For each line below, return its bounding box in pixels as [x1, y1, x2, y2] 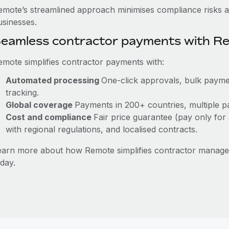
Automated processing [5, 75, 101, 85]
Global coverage [5, 100, 75, 110]
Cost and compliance [5, 112, 94, 122]
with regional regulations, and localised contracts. [5, 124, 197, 134]
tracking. [5, 87, 39, 98]
